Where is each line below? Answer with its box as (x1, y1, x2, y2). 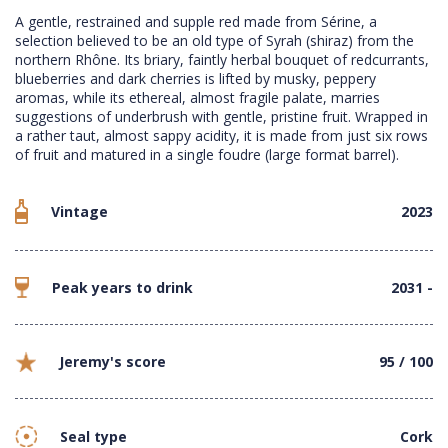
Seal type (60, 426, 127, 446)
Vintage (51, 202, 108, 222)
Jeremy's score (59, 352, 166, 372)
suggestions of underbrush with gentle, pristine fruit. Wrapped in (15, 107, 428, 127)
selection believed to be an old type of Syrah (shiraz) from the (15, 31, 414, 51)
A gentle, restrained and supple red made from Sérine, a (15, 12, 377, 32)
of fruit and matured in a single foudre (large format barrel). (15, 145, 399, 165)
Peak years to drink (52, 278, 193, 298)
